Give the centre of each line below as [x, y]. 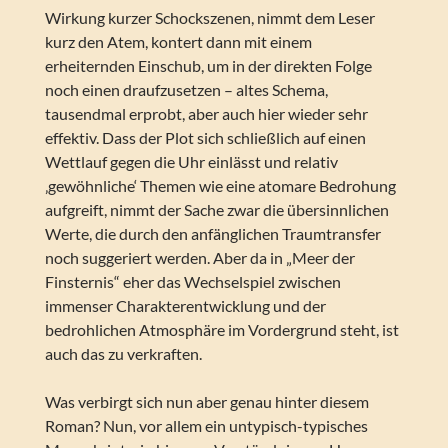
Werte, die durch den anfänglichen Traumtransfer [212, 234]
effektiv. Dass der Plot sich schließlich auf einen [205, 138]
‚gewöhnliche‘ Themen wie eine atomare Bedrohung [220, 186]
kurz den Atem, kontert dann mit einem [178, 42]
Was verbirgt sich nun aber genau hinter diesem [206, 402]
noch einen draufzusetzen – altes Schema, [186, 90]
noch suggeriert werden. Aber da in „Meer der [199, 258]
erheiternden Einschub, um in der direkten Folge [208, 66]
